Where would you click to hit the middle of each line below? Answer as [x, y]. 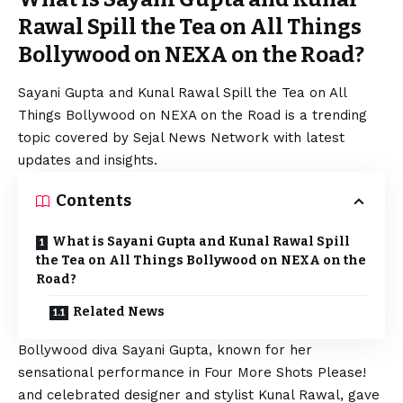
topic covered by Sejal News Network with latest [181, 138]
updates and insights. [88, 161]
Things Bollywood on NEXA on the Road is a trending [193, 116]
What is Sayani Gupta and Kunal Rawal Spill [201, 242]
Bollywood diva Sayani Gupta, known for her [165, 350]
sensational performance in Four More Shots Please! [192, 373]
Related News [119, 312]
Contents [94, 201]
